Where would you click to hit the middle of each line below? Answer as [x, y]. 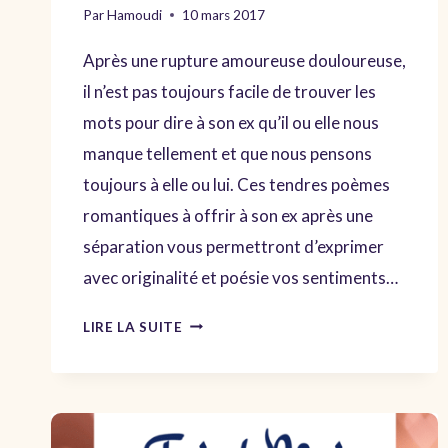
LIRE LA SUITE [133, 326]
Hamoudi [135, 14]
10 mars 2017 [224, 14]
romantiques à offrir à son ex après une [228, 215]
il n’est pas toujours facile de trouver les [229, 91]
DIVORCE [215, 370]
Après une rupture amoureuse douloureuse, [244, 60]
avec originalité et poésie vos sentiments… [240, 277]
